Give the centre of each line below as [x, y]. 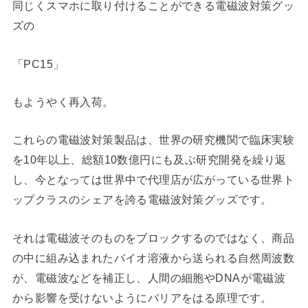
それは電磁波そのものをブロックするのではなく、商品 [153, 238]
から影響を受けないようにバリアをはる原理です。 [142, 297]
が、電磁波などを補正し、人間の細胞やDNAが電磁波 [149, 277]
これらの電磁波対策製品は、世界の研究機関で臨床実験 [153, 140]
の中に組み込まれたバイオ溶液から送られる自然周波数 [153, 257]
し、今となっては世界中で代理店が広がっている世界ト [153, 180]
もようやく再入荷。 [63, 102]
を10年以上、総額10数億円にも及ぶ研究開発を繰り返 [149, 160]
